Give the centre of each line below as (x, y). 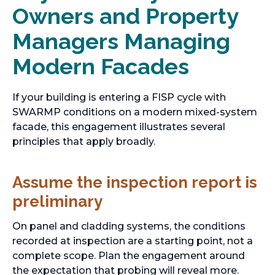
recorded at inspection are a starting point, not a (133, 241)
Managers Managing (121, 41)
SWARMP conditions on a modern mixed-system (135, 112)
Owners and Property (125, 16)
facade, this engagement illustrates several (119, 127)
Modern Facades (101, 66)
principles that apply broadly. (84, 141)
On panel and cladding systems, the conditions (129, 226)
